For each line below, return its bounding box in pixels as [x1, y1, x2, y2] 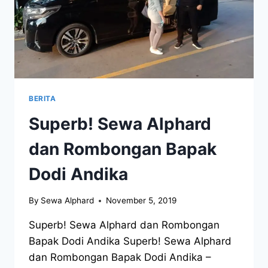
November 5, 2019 [106, 196, 177, 206]
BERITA [29, 93, 56, 103]
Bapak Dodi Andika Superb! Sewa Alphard [29, 235, 232, 248]
